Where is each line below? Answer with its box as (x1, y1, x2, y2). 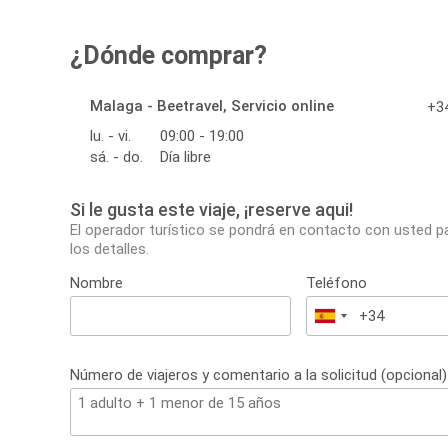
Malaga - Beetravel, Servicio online (90, 97, 334, 116)
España (325, 309, 374, 328)
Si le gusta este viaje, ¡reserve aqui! (70, 199, 353, 221)
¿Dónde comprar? (70, 41, 267, 71)
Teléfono (306, 274, 368, 293)
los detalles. (70, 240, 149, 259)
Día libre (160, 148, 211, 167)
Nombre (70, 274, 123, 293)
